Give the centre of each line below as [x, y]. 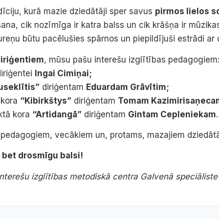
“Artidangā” [57, 114]
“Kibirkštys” [46, 100]
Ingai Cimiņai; [63, 73]
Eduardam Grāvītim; [128, 87]
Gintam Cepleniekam [172, 114]
